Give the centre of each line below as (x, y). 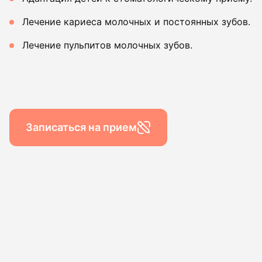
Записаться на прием (81, 127)
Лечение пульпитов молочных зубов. (107, 45)
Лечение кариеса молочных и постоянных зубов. (136, 22)
